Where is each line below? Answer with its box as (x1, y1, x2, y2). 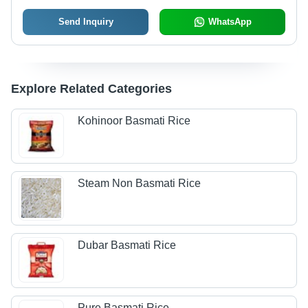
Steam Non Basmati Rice (78, 177, 201, 189)
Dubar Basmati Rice (78, 239, 177, 252)
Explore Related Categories (11, 82, 172, 96)
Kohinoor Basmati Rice (78, 115, 191, 127)
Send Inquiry (58, 16, 113, 27)
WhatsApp (208, 16, 252, 27)
